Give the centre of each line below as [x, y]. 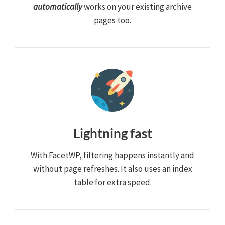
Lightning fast [113, 133]
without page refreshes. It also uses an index [113, 168]
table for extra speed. [113, 182]
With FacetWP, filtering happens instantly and [113, 155]
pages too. [113, 20]
